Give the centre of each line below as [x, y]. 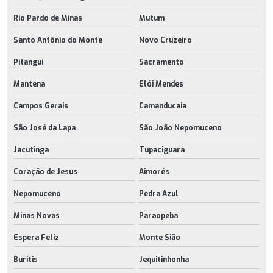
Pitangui [28, 62]
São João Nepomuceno [180, 128]
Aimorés [154, 172]
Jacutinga [31, 150]
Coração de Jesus [45, 172]
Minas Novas [37, 215]
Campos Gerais [41, 106]
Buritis [26, 259]
